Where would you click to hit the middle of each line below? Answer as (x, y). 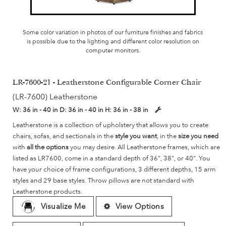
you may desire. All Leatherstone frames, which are (144, 147)
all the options (48, 147)
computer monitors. (113, 51)
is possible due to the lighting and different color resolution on (113, 42)
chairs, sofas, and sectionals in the (64, 136)
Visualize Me (63, 206)
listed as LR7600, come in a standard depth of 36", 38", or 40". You (111, 158)
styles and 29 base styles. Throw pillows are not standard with (103, 180)
